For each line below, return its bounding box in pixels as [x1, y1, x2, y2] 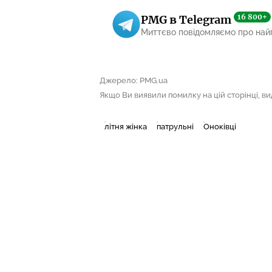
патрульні [157, 122, 194, 132]
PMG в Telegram [141, 12, 234, 27]
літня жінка [104, 122, 147, 132]
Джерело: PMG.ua [100, 76, 168, 86]
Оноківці [203, 122, 236, 132]
